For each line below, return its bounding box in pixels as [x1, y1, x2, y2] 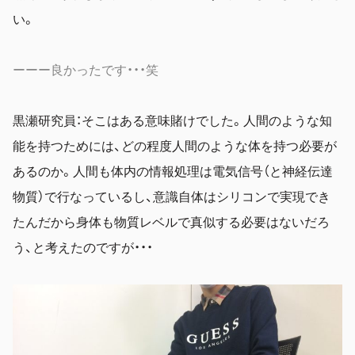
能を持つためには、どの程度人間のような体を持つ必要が [13, 135, 337, 155]
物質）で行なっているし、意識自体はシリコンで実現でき [13, 185, 330, 205]
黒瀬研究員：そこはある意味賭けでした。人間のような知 [13, 109, 332, 129]
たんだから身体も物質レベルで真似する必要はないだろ [13, 211, 330, 231]
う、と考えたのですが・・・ [13, 236, 153, 256]
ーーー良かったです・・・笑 [13, 59, 158, 78]
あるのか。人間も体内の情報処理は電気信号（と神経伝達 [13, 160, 333, 180]
